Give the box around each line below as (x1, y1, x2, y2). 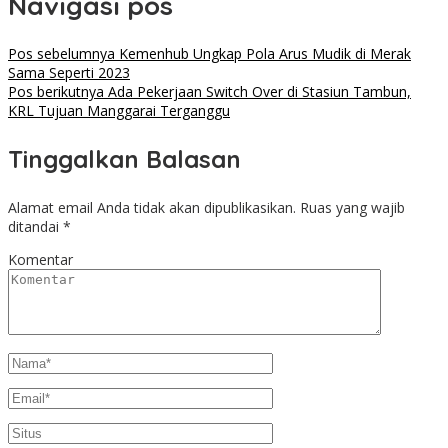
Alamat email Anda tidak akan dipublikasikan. (8, 197, 296, 217)
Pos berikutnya (8, 81, 104, 101)
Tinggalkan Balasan (8, 143, 241, 174)
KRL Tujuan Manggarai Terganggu (8, 100, 230, 120)
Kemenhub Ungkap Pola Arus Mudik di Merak (115, 43, 411, 63)
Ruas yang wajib (300, 197, 405, 217)
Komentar (8, 249, 73, 269)
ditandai (8, 216, 63, 236)
